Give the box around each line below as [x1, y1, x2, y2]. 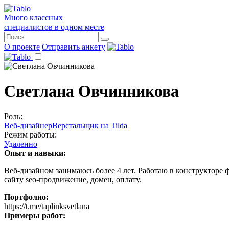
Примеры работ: [4, 211, 65, 220]
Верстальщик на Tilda [52, 121, 127, 130]
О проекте [4, 42, 40, 51]
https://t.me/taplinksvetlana [4, 201, 89, 211]
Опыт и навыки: [4, 148, 66, 157]
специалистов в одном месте [4, 22, 104, 31]
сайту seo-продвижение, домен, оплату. [4, 175, 141, 184]
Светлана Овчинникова [4, 82, 179, 101]
